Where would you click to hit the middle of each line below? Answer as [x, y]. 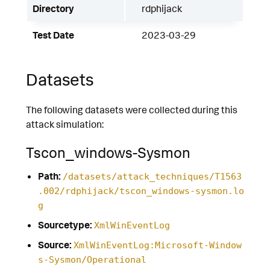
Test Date [53, 35]
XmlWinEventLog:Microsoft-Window [157, 245]
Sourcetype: [65, 224]
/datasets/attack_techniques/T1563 [152, 176]
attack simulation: [65, 124]
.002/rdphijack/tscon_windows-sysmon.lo [141, 191]
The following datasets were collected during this [132, 109]
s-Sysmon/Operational [92, 259]
